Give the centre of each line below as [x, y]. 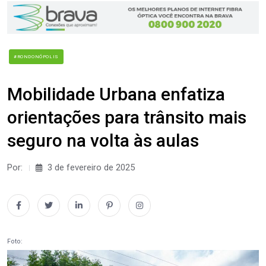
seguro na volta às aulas [103, 140]
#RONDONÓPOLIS [36, 56]
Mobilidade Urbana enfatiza [116, 94]
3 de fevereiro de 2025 [90, 167]
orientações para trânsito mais [127, 117]
